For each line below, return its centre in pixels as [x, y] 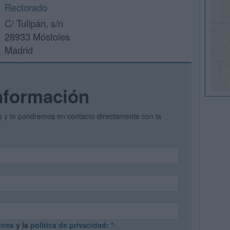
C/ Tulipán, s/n [34, 23]
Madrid [19, 50]
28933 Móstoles [37, 36]
